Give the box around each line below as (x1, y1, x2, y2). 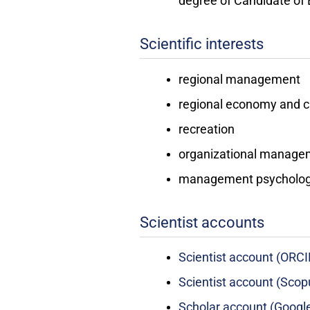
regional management (178, 71, 300, 86)
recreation (178, 121, 235, 136)
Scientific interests (139, 35, 264, 53)
